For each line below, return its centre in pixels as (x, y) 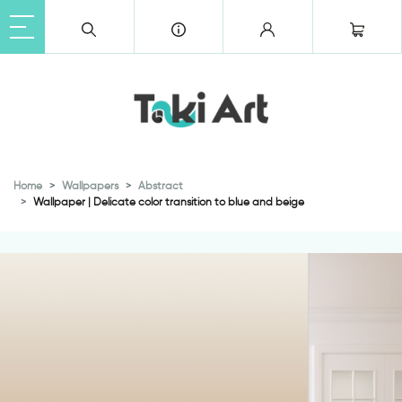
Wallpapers (90, 185)
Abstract (161, 185)
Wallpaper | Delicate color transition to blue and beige (169, 201)
